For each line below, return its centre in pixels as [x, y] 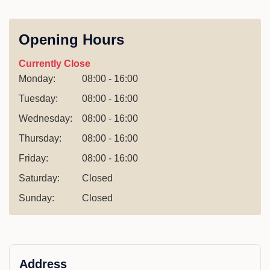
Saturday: [39, 178]
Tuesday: [38, 99]
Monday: [37, 79]
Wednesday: [46, 118]
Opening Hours [71, 39]
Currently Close [55, 64]
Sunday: [36, 198]
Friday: [33, 158]
